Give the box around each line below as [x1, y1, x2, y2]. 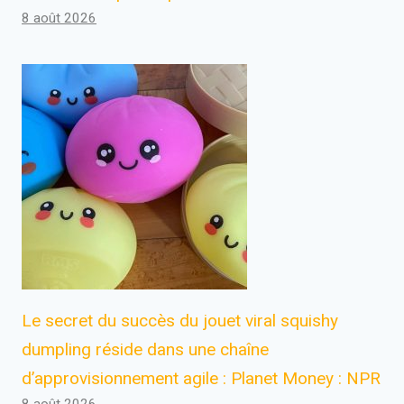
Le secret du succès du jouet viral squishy [22, 309, 338, 331]
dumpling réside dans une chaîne [22, 338, 269, 360]
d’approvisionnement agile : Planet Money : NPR [22, 367, 381, 389]
